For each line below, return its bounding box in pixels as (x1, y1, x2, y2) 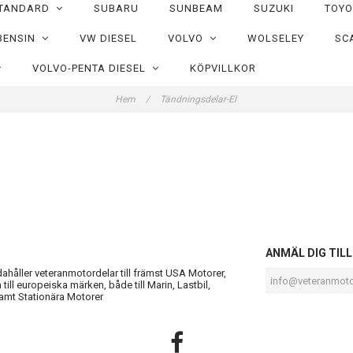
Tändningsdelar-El (159, 94, 239, 105)
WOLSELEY (247, 32, 304, 44)
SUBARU (93, 2, 139, 14)
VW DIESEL (79, 32, 137, 44)
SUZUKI (253, 2, 294, 14)
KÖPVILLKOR (189, 62, 256, 74)
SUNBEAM (169, 2, 223, 14)
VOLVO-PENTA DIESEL (32, 62, 152, 74)
